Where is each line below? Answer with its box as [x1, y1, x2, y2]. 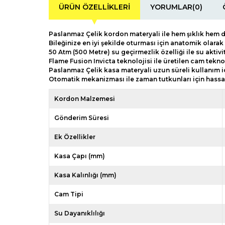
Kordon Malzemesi [54, 94, 115, 102]
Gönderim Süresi [54, 114, 109, 122]
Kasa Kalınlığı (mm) [54, 171, 117, 179]
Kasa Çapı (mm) [54, 152, 105, 160]
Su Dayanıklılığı [54, 209, 105, 217]
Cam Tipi [54, 190, 83, 198]
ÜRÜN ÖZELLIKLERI [59, 2, 130, 12]
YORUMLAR [150, 2, 192, 12]
